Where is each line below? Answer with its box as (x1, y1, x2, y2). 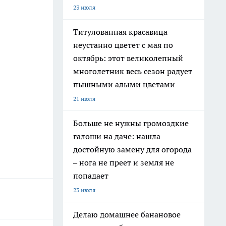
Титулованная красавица (73, 27, 167, 37)
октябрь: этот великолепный (73, 53, 183, 63)
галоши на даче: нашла (73, 131, 160, 141)
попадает (73, 171, 108, 181)
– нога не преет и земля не (73, 157, 174, 167)
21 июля (73, 95, 95, 102)
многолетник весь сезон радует (73, 66, 192, 76)
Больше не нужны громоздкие (73, 118, 189, 128)
